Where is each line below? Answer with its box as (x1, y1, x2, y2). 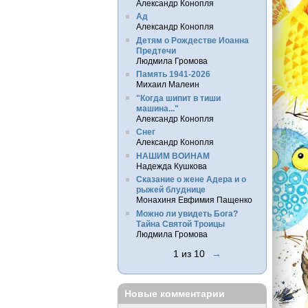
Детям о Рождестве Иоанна (135, 35, 249, 45)
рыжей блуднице (135, 185, 206, 195)
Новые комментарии (124, 288, 225, 300)
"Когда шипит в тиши (135, 93, 221, 102)
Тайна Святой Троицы (135, 219, 225, 228)
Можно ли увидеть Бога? (135, 208, 238, 218)
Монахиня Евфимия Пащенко (135, 195, 252, 205)
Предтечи (135, 45, 176, 55)
